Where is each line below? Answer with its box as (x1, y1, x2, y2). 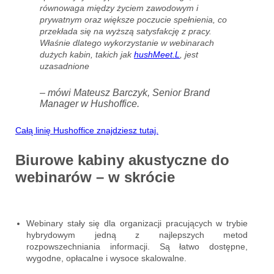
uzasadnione (40, 61, 89, 71)
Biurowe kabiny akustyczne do (15, 151, 229, 168)
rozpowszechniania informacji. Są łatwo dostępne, (26, 241, 248, 251)
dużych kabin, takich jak (40, 49, 134, 59)
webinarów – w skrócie (15, 168, 175, 185)
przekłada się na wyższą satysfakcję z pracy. (40, 26, 212, 36)
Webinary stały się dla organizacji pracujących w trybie (26, 218, 248, 228)
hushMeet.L (134, 49, 180, 59)
